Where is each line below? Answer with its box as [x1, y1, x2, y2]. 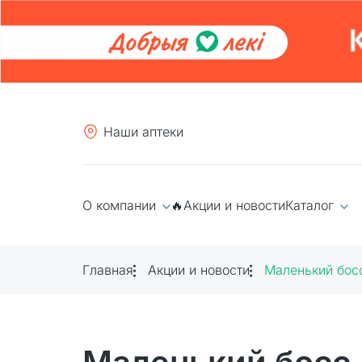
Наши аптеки [103, 123, 183, 140]
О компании [82, 196, 160, 213]
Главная [82, 261, 133, 278]
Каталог [285, 196, 338, 213]
